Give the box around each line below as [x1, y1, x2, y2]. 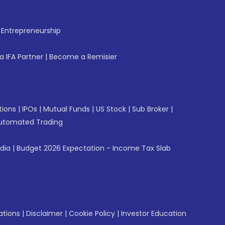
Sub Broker [132, 104, 169, 114]
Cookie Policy [69, 208, 115, 218]
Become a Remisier [49, 52, 117, 62]
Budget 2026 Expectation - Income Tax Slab [17, 143, 171, 153]
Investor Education [121, 208, 186, 218]
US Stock [96, 104, 126, 114]
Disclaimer [26, 208, 63, 218]
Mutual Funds [43, 104, 90, 114]
